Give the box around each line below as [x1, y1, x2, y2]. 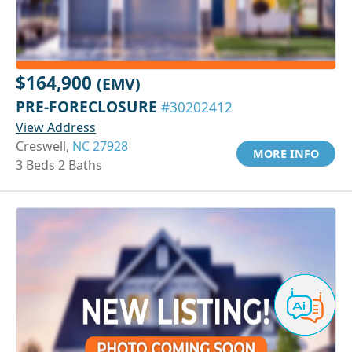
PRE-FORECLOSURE [16, 95, 161, 117]
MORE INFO [253, 145, 319, 161]
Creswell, [16, 137, 72, 155]
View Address [16, 118, 96, 136]
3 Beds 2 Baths [16, 156, 102, 174]
